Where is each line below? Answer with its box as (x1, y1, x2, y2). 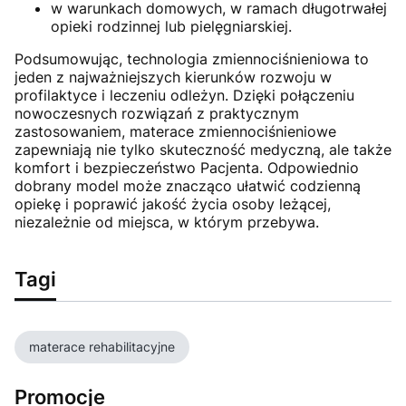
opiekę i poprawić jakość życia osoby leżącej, (14, 195, 331, 214)
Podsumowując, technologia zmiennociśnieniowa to (14, 50, 369, 69)
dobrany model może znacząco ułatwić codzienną (14, 177, 361, 196)
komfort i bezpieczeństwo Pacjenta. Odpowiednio (14, 159, 359, 178)
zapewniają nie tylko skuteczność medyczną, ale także (14, 140, 391, 159)
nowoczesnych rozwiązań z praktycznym (14, 104, 299, 123)
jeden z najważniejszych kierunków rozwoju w (14, 68, 332, 87)
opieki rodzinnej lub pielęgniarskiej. (51, 17, 292, 36)
